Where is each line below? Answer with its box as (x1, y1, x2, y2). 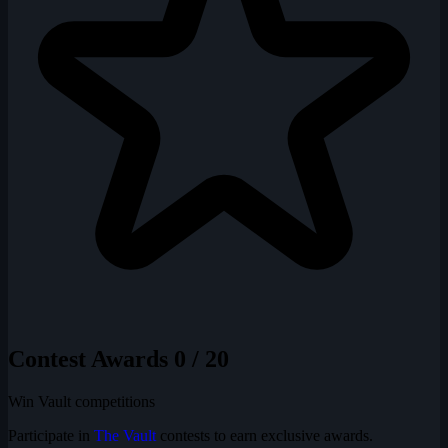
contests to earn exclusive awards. (156, 427, 373, 445)
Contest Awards (8, 346, 174, 373)
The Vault (94, 427, 156, 445)
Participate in (8, 427, 94, 445)
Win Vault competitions (8, 393, 155, 411)
